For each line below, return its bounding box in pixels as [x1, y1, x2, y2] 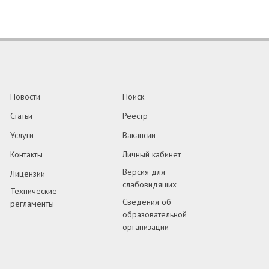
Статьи [10, 110, 33, 121]
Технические [10, 186, 58, 196]
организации [122, 222, 169, 232]
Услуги [10, 130, 34, 141]
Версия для [122, 166, 165, 177]
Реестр [122, 110, 148, 121]
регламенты [10, 198, 55, 209]
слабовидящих [122, 179, 177, 190]
